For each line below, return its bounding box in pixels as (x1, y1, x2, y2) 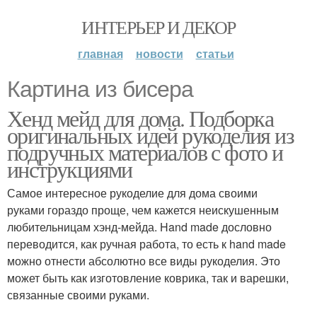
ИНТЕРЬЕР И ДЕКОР (81, 15, 236, 39)
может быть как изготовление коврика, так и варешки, (7, 270, 289, 286)
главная (77, 45, 123, 62)
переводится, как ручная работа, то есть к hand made (7, 236, 286, 252)
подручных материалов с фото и (7, 137, 283, 167)
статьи (195, 45, 234, 62)
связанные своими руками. (7, 287, 149, 303)
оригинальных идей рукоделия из (7, 120, 294, 150)
